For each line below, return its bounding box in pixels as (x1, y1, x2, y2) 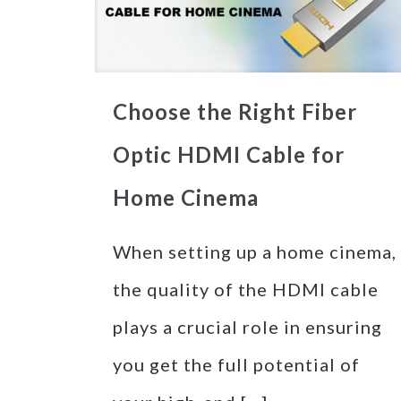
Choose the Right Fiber (112, 98, 357, 125)
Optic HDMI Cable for (112, 141, 345, 168)
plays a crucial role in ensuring (112, 316, 382, 338)
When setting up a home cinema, (112, 241, 397, 263)
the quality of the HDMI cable (112, 278, 379, 301)
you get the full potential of (112, 354, 360, 376)
